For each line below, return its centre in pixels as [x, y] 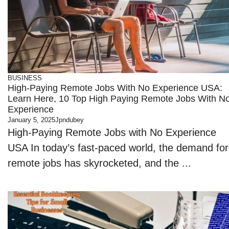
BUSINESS [25, 78]
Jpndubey [70, 120]
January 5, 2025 [32, 120]
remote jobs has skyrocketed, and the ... [100, 163]
